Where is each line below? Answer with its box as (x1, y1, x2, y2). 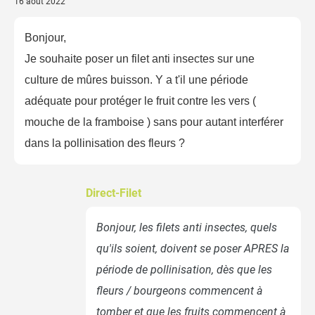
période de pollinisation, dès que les (96, 262, 272, 276)
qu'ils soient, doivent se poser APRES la (96, 241, 290, 255)
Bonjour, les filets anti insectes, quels (96, 220, 277, 234)
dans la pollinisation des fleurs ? (25, 136, 185, 149)
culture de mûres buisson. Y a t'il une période (25, 73, 248, 86)
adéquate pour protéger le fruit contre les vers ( (25, 94, 256, 107)
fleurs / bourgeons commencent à (96, 283, 263, 297)
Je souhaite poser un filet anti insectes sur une (25, 52, 255, 65)
